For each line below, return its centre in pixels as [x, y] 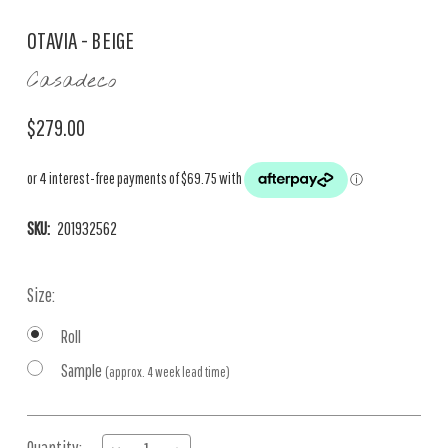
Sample [83, 370]
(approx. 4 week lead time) [167, 372]
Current [50, 429]
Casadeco [71, 81]
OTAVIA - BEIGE [81, 40]
